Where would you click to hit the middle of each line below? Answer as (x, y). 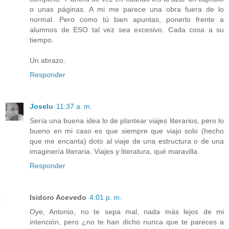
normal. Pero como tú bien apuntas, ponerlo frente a (127, 19)
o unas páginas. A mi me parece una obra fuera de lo (127, 9)
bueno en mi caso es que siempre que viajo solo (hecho (127, 131)
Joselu (41, 106)
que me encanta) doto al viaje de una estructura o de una (127, 141)
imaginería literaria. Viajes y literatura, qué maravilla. (114, 151)
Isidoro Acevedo (58, 197)
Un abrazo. (48, 60)
